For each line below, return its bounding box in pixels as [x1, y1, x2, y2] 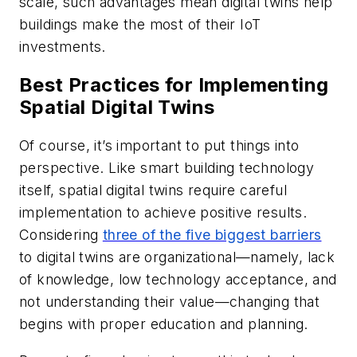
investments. [19, 38, 106, 56]
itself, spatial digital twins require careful [19, 182, 287, 199]
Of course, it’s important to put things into [19, 137, 300, 155]
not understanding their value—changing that [19, 293, 320, 311]
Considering [19, 226, 103, 244]
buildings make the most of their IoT [19, 16, 261, 33]
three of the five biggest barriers [102, 226, 322, 244]
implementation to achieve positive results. [19, 204, 308, 222]
